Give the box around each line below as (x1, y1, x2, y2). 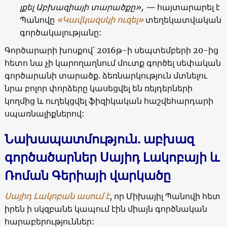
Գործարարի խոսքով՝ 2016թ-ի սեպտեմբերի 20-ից (4, 45, 218, 55)
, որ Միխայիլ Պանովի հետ (109, 191, 220, 201)
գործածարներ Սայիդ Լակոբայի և (4, 149, 219, 165)
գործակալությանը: (19, 27, 102, 37)
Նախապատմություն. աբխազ (4, 131, 194, 147)
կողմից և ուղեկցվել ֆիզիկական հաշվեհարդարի (4, 95, 213, 106)
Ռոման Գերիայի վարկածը (4, 167, 171, 183)
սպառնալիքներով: (4, 108, 85, 119)
